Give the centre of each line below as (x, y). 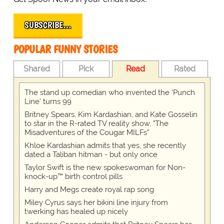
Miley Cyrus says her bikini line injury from (96, 203)
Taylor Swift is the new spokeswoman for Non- (105, 168)
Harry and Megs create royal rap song (89, 190)
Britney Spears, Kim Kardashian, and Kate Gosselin (111, 115)
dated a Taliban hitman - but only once (91, 155)
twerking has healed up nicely (76, 212)
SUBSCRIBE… (48, 25)
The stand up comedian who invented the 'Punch (109, 93)
